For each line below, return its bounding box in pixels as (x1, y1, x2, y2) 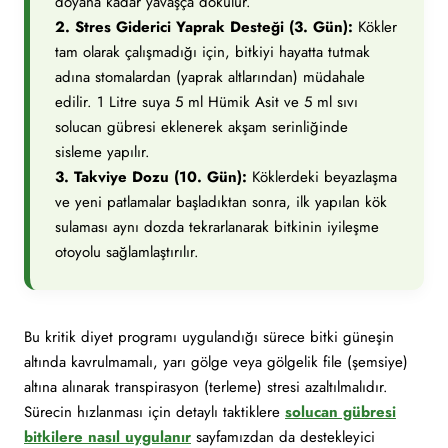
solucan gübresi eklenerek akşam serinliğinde (55, 116, 348, 138)
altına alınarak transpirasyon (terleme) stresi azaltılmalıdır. (24, 376, 388, 398)
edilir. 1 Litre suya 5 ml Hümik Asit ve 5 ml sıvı (55, 91, 358, 113)
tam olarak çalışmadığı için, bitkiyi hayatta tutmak (55, 41, 370, 63)
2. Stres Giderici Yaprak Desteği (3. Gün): (55, 16, 353, 38)
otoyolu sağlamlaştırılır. (55, 241, 199, 263)
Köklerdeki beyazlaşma (247, 166, 397, 188)
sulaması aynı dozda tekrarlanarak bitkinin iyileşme (55, 216, 379, 238)
